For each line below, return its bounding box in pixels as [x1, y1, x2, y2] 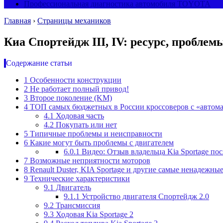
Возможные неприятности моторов [28, 156, 150, 165]
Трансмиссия [54, 201, 100, 210]
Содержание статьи [6, 58, 72, 67]
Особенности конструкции [28, 75, 121, 84]
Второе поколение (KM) [28, 93, 112, 102]
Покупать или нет [54, 120, 117, 129]
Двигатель [54, 183, 91, 192]
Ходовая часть [54, 111, 104, 120]
